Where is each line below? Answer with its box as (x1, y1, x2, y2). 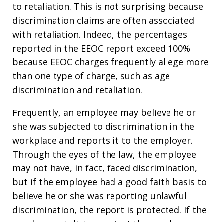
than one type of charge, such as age (12, 70, 170, 82)
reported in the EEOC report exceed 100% (12, 42, 190, 54)
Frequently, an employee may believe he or (12, 107, 196, 118)
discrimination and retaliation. (12, 84, 142, 96)
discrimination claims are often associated (12, 14, 194, 26)
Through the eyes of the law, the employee (12, 148, 196, 160)
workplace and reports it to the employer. (12, 134, 193, 146)
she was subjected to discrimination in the (12, 120, 194, 132)
